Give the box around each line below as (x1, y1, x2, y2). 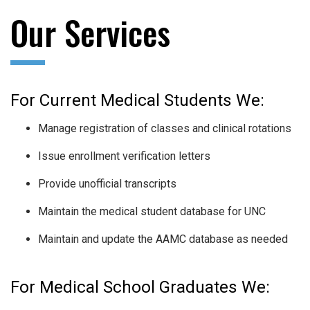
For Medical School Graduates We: (10, 277, 270, 298)
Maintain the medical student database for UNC (38, 205, 266, 219)
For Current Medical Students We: (10, 91, 264, 111)
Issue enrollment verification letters (38, 149, 210, 163)
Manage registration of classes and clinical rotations (38, 122, 291, 136)
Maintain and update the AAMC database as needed (38, 232, 288, 246)
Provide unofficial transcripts (38, 177, 176, 191)
